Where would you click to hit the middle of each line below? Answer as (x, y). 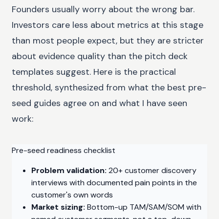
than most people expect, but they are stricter (108, 40)
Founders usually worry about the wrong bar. (103, 9)
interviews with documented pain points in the (114, 182)
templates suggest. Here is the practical (94, 72)
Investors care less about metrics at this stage (108, 25)
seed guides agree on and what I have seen (99, 103)
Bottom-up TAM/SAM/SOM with (143, 207)
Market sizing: (58, 207)
